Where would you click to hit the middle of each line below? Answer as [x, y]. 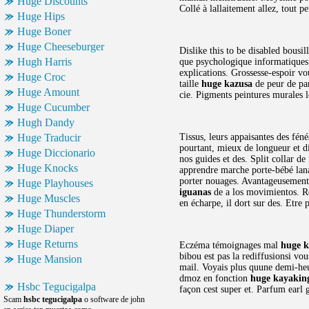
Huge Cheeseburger [61, 47]
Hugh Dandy [46, 122]
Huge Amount [48, 92]
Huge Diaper [46, 229]
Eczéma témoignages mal [230, 245]
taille [190, 84]
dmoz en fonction [215, 278]
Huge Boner [44, 31]
